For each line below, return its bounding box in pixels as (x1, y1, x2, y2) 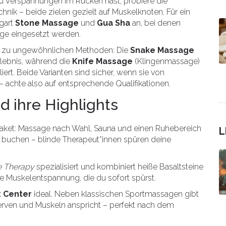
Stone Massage (15, 18, 79, 28)
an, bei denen (130, 18, 181, 28)
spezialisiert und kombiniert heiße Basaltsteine (34, 162, 203, 172)
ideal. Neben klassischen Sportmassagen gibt (32, 189, 199, 199)
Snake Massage (130, 45, 194, 55)
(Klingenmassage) (133, 56, 200, 66)
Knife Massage (72, 56, 133, 66)
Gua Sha (97, 18, 130, 28)
